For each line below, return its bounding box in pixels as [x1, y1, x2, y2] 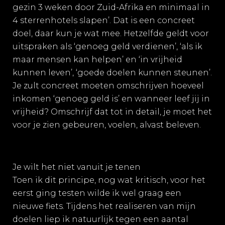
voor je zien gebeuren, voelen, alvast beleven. [13, 120, 201, 130]
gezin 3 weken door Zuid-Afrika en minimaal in [13, 3, 210, 12]
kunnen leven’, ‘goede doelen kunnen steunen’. [13, 68, 212, 77]
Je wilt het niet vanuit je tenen [13, 162, 141, 172]
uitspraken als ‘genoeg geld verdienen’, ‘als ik [13, 42, 202, 51]
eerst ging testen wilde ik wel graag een [13, 188, 181, 198]
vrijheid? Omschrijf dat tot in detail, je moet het [13, 107, 212, 117]
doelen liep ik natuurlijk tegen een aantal [13, 214, 188, 224]
